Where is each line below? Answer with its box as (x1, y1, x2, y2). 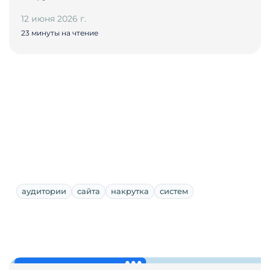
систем (160, 186, 188, 196)
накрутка (111, 186, 149, 196)
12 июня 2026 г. (21, 13, 86, 25)
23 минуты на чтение (21, 28, 98, 38)
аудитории (22, 186, 66, 196)
